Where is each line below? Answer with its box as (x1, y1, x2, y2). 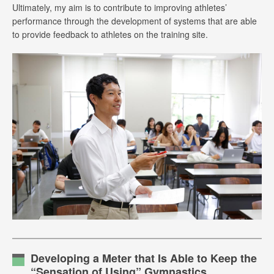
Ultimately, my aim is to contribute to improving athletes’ (12, 1, 227, 13)
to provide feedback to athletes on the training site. (12, 28, 208, 40)
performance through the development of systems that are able (12, 15, 257, 27)
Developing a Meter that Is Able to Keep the (31, 250, 257, 267)
